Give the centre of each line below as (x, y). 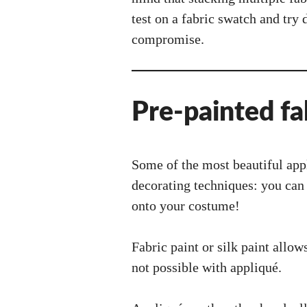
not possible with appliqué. (207, 267)
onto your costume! (186, 206)
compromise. (168, 39)
